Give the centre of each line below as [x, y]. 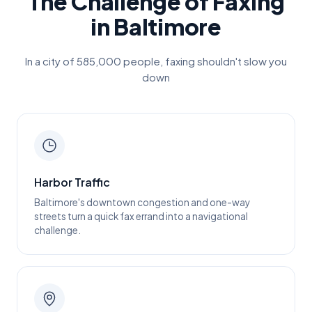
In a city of [51, 61]
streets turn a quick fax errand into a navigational [141, 216]
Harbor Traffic [72, 182]
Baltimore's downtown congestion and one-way [142, 202]
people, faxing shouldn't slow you [204, 61]
